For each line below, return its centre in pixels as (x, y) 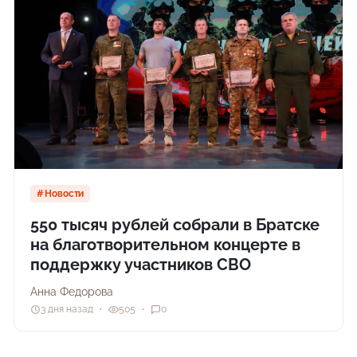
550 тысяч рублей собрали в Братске (175, 224)
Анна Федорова (72, 291)
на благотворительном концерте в (166, 244)
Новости (65, 193)
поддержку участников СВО (141, 264)
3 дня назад (67, 310)
